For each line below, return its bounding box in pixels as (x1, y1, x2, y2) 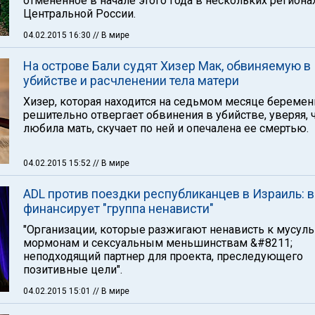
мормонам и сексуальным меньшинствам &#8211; (23, 236, 292, 250)
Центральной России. (23, 7, 136, 20)
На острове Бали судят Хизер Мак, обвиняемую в (23, 58, 311, 73)
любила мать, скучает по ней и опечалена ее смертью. (23, 122, 309, 135)
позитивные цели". (23, 263, 122, 276)
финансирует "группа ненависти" (23, 201, 214, 216)
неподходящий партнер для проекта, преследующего (23, 250, 303, 263)
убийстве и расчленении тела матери (23, 73, 239, 88)
